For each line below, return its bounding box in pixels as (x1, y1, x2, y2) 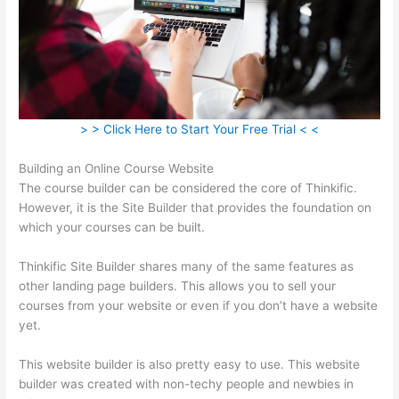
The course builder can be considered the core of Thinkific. (19, 180, 358, 195)
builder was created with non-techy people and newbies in (19, 376, 354, 391)
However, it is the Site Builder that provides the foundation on (19, 199, 372, 215)
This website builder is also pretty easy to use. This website (19, 356, 361, 371)
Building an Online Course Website (19, 160, 215, 175)
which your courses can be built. (19, 219, 206, 234)
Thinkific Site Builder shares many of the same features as (19, 258, 354, 273)
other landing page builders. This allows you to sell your (19, 278, 337, 293)
